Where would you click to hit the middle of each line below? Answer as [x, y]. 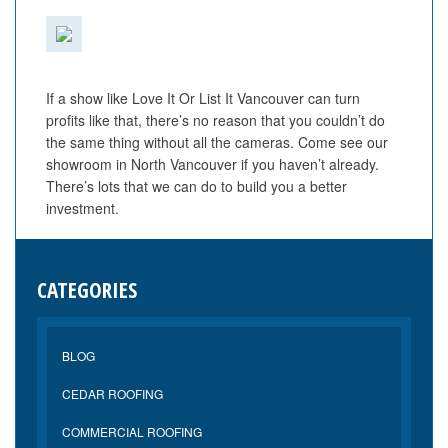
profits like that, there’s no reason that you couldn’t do [215, 120]
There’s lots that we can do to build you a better [196, 186]
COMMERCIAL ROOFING [131, 431]
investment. [82, 208]
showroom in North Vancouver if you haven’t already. [212, 164]
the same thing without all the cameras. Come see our [217, 142]
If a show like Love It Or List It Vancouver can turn [203, 98]
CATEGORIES [86, 290]
